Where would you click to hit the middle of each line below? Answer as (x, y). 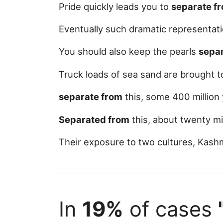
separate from (91, 97)
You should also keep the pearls (129, 52)
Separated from (94, 119)
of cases (171, 209)
